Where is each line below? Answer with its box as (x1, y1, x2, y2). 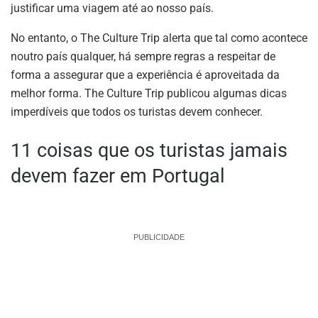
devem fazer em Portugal (11, 164, 225, 187)
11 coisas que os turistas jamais (11, 138, 287, 162)
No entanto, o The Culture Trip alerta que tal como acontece (11, 31, 307, 45)
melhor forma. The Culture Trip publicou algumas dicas (11, 86, 287, 100)
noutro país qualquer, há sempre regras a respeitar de (11, 49, 275, 63)
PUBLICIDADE (133, 233, 185, 242)
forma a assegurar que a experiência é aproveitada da (11, 67, 280, 82)
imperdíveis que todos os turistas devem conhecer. (11, 104, 263, 119)
